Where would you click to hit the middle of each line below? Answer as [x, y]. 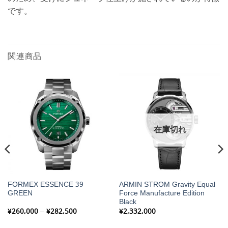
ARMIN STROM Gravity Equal [167, 185]
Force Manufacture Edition [162, 194]
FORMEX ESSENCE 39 [45, 185]
